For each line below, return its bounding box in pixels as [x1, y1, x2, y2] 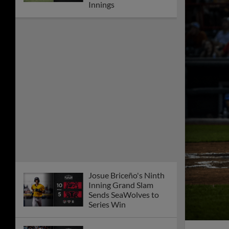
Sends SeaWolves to [88, 190, 159, 200]
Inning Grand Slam [88, 180, 153, 190]
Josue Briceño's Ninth [88, 170, 165, 180]
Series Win [88, 199, 126, 210]
